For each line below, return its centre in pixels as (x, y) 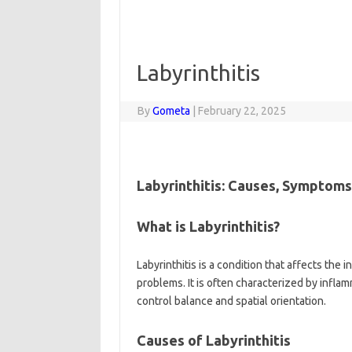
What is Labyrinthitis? (208, 226)
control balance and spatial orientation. (231, 301)
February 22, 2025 (242, 111)
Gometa (172, 111)
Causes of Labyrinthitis (213, 340)
